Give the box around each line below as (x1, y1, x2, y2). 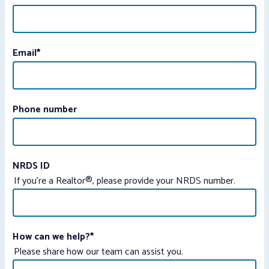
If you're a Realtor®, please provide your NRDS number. (14, 173, 235, 190)
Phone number (13, 101, 77, 118)
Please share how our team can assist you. (14, 244, 183, 261)
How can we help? (13, 229, 90, 246)
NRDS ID (13, 158, 50, 175)
